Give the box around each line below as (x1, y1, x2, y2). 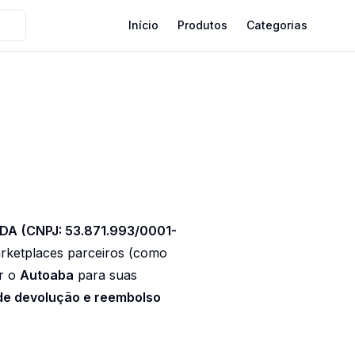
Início (128, 18, 158, 32)
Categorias (246, 18, 307, 32)
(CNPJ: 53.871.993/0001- (21, 223, 177, 239)
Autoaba (20, 267, 74, 283)
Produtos (177, 18, 227, 32)
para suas (74, 267, 137, 283)
